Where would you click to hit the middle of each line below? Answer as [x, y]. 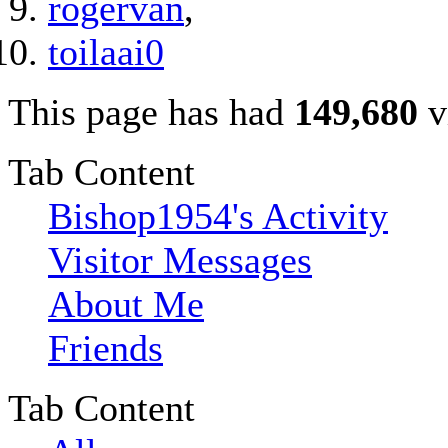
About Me [126, 304]
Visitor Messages [180, 260]
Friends [105, 348]
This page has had [151, 112]
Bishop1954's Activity [218, 216]
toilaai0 [106, 52]
